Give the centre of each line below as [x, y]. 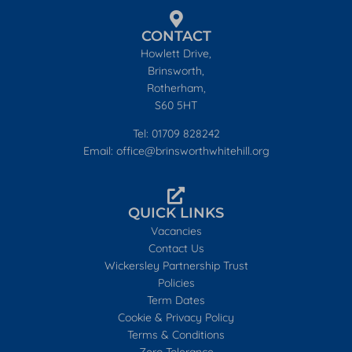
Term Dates [176, 300]
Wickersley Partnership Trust [176, 265]
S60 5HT [176, 105]
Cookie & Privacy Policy [176, 317]
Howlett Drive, [176, 53]
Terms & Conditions [176, 334]
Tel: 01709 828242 [176, 134]
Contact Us [176, 248]
